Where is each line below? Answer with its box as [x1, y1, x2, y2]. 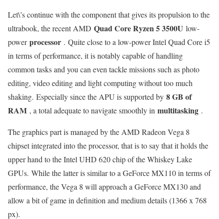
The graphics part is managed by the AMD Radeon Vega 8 [8, 127, 190, 137]
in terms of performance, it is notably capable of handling [8, 50, 183, 61]
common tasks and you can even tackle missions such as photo [8, 64, 199, 75]
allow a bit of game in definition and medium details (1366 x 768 [8, 195, 207, 206]
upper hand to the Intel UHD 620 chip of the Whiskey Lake [8, 154, 192, 165]
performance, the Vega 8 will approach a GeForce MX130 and [8, 181, 201, 192]
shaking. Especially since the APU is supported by [8, 91, 166, 102]
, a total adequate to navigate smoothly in [27, 105, 157, 116]
